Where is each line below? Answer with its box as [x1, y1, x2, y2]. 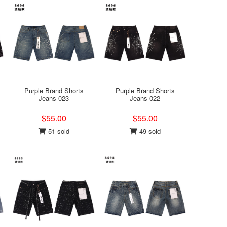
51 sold [46, 126, 69, 136]
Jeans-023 [39, 93, 69, 103]
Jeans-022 [130, 93, 160, 103]
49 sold [137, 126, 161, 136]
